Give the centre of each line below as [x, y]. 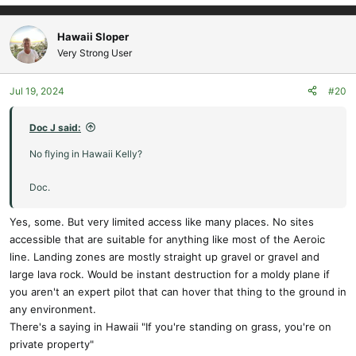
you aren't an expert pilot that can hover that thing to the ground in [178, 292]
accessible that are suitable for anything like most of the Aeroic [167, 239]
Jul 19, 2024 [37, 91]
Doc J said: [55, 127]
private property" [52, 344]
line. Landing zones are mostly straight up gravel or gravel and [164, 257]
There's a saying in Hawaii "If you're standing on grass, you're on [170, 327]
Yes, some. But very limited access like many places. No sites [162, 222]
